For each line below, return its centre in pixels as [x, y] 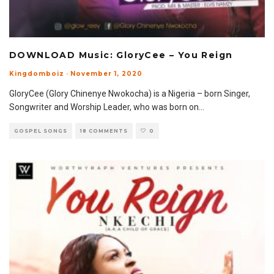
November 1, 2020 [106, 74]
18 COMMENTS [104, 131]
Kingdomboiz [37, 74]
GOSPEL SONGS [41, 131]
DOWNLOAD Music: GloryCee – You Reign [121, 55]
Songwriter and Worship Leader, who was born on [104, 107]
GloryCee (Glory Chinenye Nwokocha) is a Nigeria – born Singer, [130, 94]
